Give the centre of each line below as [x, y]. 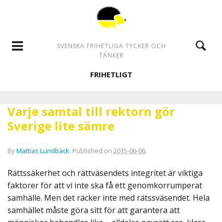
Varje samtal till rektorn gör [91, 111]
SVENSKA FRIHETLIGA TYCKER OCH [111, 46]
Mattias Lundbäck [43, 151]
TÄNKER [111, 55]
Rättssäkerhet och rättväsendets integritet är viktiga [105, 173]
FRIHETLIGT [111, 75]
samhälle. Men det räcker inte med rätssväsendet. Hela [109, 198]
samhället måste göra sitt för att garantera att [94, 210]
